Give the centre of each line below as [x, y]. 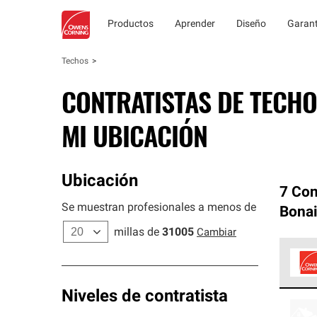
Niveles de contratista [145, 297]
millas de [137, 233]
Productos [131, 24]
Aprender [195, 24]
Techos [75, 62]
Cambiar [217, 233]
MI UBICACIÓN [134, 135]
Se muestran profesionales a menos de [159, 208]
